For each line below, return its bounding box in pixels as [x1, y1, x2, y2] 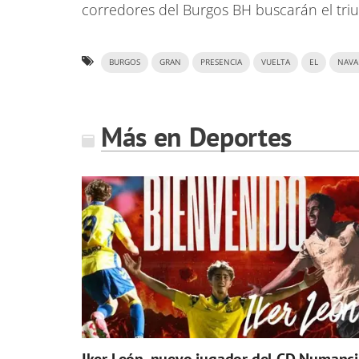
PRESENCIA [200, 57, 242, 67]
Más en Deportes [101, 119, 292, 154]
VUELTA [261, 57, 290, 67]
